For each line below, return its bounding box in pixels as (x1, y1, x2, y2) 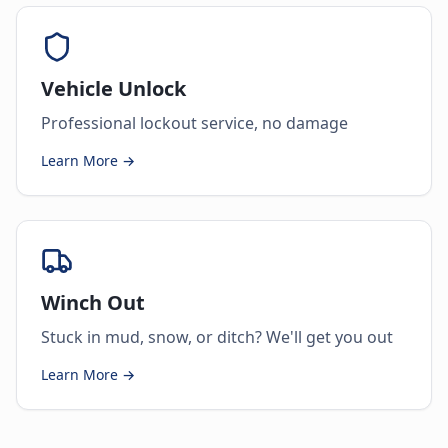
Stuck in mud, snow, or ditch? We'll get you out (41, 326, 393, 348)
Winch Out (41, 289, 145, 316)
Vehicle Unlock (41, 75, 186, 102)
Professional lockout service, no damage (41, 112, 348, 134)
